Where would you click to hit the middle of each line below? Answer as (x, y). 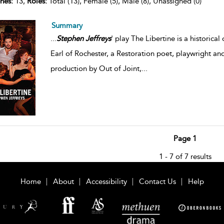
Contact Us (157, 182)
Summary (67, 26)
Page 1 (185, 139)
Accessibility (106, 182)
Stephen (70, 39)
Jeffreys (98, 39)
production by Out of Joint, (96, 69)
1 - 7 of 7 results (185, 157)
